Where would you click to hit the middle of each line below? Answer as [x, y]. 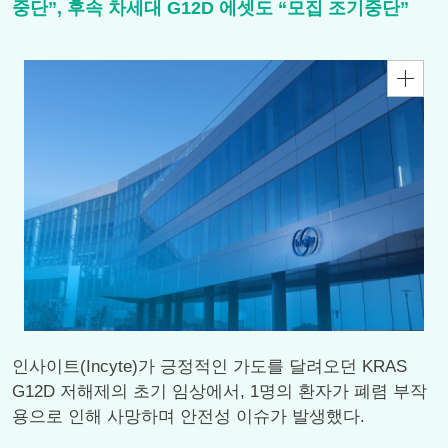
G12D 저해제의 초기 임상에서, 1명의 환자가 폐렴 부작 [219, 391]
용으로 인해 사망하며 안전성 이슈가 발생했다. [188, 416]
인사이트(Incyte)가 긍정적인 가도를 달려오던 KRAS [209, 366]
